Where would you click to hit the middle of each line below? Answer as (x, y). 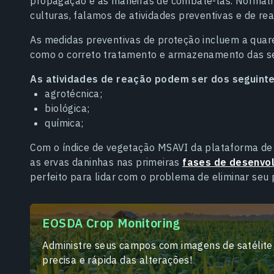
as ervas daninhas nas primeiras (106, 162)
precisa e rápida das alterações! (117, 260)
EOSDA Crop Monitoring (111, 223)
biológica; (67, 108)
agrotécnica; (74, 93)
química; (64, 123)
